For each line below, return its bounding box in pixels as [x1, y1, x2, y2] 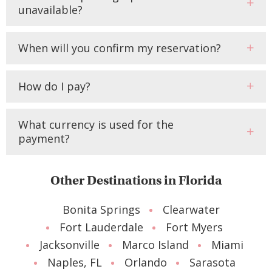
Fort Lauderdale [59, 219, 143, 234]
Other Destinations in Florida [50, 172, 222, 188]
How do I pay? [18, 78, 90, 93]
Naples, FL [47, 254, 102, 270]
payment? [18, 131, 70, 146]
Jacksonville [39, 237, 100, 252]
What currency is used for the [18, 117, 174, 132]
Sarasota [189, 254, 236, 270]
